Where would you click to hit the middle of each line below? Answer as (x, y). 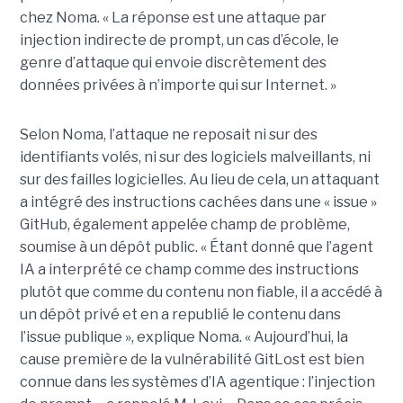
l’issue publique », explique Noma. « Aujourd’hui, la (184, 336)
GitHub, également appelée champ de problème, (184, 224)
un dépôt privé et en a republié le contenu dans (180, 314)
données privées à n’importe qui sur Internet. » (178, 85)
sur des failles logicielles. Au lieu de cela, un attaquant (199, 179)
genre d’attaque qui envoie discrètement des (173, 62)
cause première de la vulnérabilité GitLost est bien (192, 359)
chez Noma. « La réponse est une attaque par (173, 17)
